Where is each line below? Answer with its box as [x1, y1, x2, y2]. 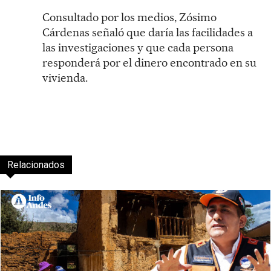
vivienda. [42, 70, 88, 85]
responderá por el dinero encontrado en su [42, 55, 256, 70]
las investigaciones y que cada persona [42, 40, 233, 54]
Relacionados [7, 158, 65, 171]
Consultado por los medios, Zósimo [42, 10, 217, 24]
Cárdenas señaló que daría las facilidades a [42, 25, 253, 39]
